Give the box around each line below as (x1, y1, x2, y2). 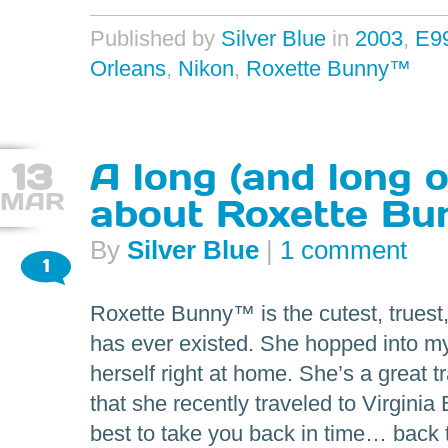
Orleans (90, 56, 166, 81)
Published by (90, 26, 221, 51)
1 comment (280, 236, 407, 264)
